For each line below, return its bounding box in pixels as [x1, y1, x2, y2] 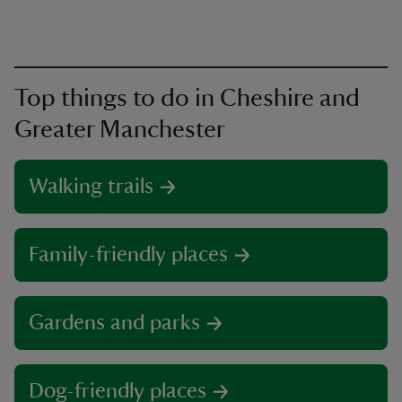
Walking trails [29, 176, 153, 198]
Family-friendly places [29, 244, 228, 267]
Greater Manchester [14, 117, 225, 143]
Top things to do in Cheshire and [14, 85, 360, 111]
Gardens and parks [29, 312, 200, 335]
